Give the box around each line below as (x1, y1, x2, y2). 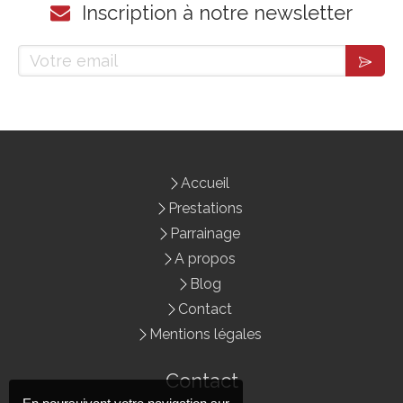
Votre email (17, 46, 111, 65)
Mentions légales (148, 326, 262, 343)
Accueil (181, 175, 229, 192)
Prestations (167, 200, 243, 217)
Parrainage (170, 225, 240, 242)
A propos (175, 250, 236, 267)
